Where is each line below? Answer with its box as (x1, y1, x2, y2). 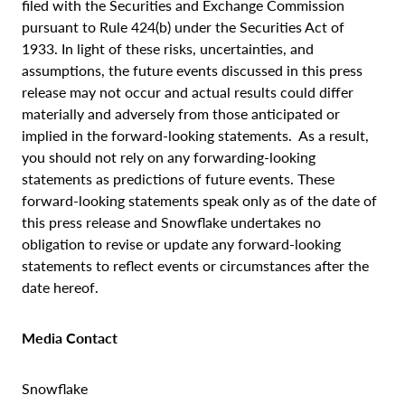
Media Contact (22, 328, 118, 346)
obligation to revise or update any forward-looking (22, 234, 341, 252)
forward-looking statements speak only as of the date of (22, 191, 377, 209)
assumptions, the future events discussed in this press (22, 61, 363, 79)
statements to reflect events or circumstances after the (22, 256, 369, 274)
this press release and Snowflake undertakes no (22, 212, 321, 231)
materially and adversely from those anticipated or (22, 104, 340, 122)
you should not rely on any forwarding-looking (22, 147, 316, 165)
